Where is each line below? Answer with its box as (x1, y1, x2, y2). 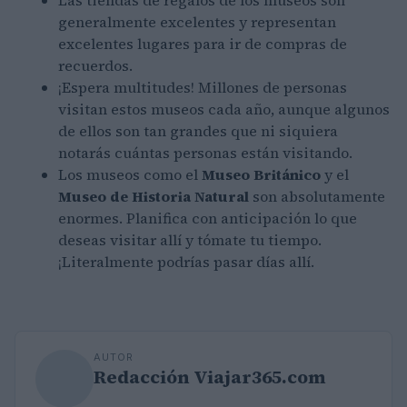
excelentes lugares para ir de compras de (58, 34, 347, 54)
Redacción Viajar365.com (94, 364, 326, 390)
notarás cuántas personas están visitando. (58, 143, 352, 163)
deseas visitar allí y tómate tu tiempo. (58, 230, 322, 250)
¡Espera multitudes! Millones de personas (58, 77, 347, 97)
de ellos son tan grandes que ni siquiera (58, 121, 338, 141)
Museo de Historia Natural (58, 186, 249, 206)
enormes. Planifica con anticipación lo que (58, 208, 357, 228)
